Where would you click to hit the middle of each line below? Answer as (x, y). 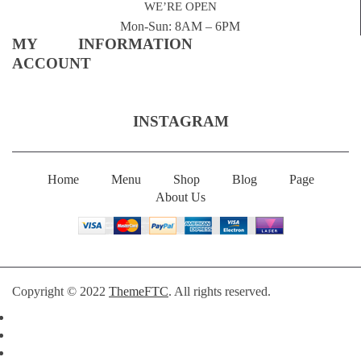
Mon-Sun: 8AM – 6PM (180, 26)
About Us (180, 197)
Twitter (187, 334)
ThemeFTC (139, 291)
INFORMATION (135, 44)
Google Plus (186, 352)
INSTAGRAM (180, 121)
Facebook (184, 317)
